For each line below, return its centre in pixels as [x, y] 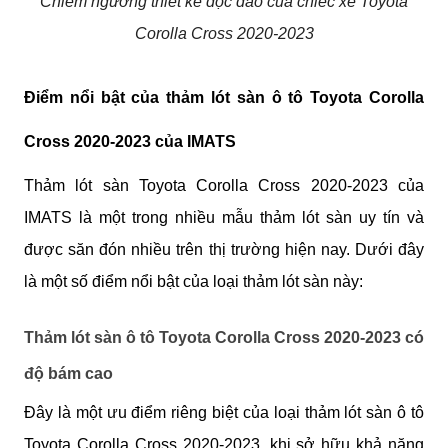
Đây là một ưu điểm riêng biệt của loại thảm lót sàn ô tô [224, 412]
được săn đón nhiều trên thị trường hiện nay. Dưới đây [224, 250]
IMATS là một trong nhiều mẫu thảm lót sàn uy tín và [224, 218]
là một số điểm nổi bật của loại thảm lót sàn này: [193, 282]
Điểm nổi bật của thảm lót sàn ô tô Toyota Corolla [224, 98]
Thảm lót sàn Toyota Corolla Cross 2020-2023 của [224, 186]
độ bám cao [68, 374]
